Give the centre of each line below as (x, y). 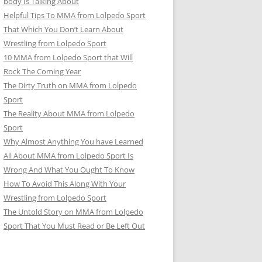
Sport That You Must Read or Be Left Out (74, 226)
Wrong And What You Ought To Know (69, 170)
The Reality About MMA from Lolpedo (69, 113)
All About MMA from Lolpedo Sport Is (68, 156)
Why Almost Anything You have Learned (73, 142)
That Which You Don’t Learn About (63, 29)
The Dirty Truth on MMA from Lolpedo (70, 85)
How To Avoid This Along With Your (65, 184)
